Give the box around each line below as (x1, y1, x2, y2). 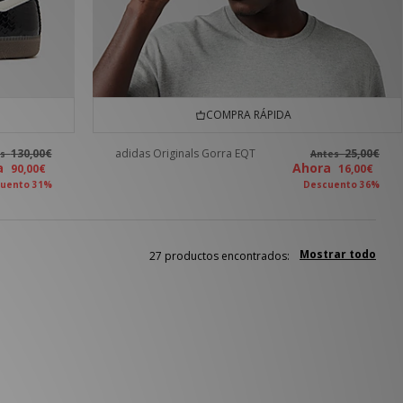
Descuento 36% (302, 178, 380, 192)
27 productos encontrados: (149, 248, 290, 264)
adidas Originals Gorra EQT (114, 146, 255, 162)
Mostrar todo (300, 246, 376, 263)
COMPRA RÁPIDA (201, 107, 292, 123)
